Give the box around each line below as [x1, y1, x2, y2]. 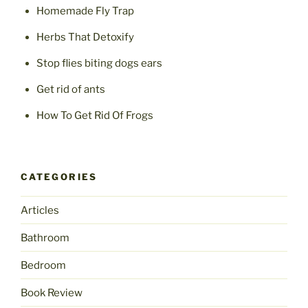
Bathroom [21, 231, 69, 244]
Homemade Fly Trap [36, 5, 134, 18]
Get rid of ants [36, 83, 105, 96]
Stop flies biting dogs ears [36, 57, 162, 70]
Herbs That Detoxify [36, 31, 134, 44]
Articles [21, 203, 59, 217]
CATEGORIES [21, 170, 98, 182]
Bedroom [21, 258, 66, 272]
